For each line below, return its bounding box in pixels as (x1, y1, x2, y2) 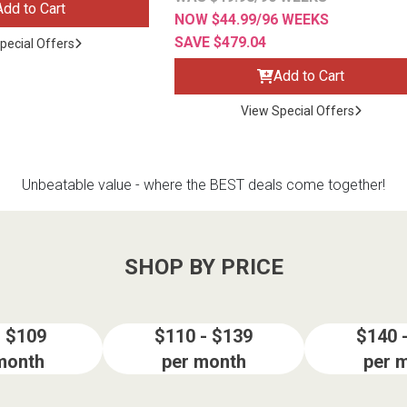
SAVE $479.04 (174, 34, 266, 52)
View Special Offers (240, 104, 354, 119)
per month (161, 351, 246, 373)
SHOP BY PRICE (124, 254, 283, 281)
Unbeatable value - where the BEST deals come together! (22, 176, 385, 194)
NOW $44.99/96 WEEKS (174, 11, 329, 29)
